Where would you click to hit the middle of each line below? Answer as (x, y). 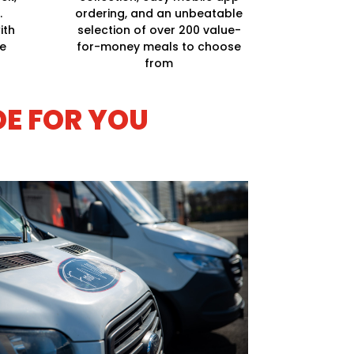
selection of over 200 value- (159, 30)
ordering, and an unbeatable (159, 14)
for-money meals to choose (159, 47)
